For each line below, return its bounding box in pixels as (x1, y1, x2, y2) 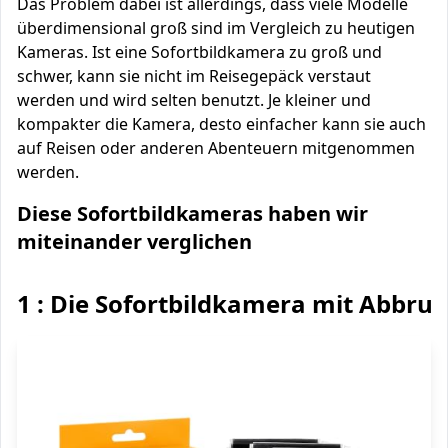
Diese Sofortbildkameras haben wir (17, 200, 368, 227)
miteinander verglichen (17, 228, 252, 255)
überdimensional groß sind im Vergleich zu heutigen (17, 17, 415, 39)
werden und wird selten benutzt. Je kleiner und (17, 89, 371, 111)
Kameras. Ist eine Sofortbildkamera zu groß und (17, 41, 382, 63)
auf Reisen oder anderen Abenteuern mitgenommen (17, 137, 415, 159)
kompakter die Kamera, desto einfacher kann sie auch (17, 113, 426, 135)
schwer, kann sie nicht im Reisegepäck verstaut (17, 65, 371, 87)
